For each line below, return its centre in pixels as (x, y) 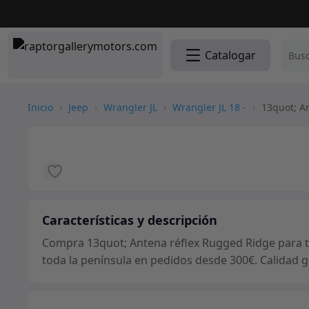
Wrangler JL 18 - (209, 107)
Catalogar (230, 55)
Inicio (40, 107)
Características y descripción (130, 220)
